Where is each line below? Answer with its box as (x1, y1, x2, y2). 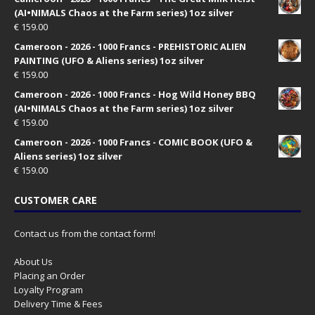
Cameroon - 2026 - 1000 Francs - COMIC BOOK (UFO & (14, 136, 252, 149)
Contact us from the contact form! (14, 227, 155, 240)
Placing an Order (14, 269, 85, 283)
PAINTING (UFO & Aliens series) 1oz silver (14, 54, 204, 67)
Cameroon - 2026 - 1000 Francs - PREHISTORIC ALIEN (14, 40, 246, 53)
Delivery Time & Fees (14, 297, 103, 311)
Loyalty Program (14, 283, 83, 297)
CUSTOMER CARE (14, 193, 97, 207)
